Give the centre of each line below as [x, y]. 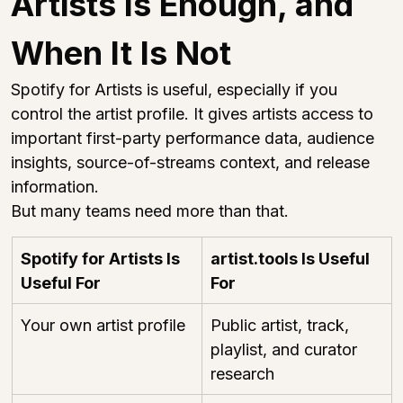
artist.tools [254, 258]
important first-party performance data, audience [195, 138]
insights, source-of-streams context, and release [193, 162]
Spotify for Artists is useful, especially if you [176, 89]
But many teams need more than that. [150, 210]
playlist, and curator [286, 349]
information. [55, 186]
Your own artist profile [103, 325]
